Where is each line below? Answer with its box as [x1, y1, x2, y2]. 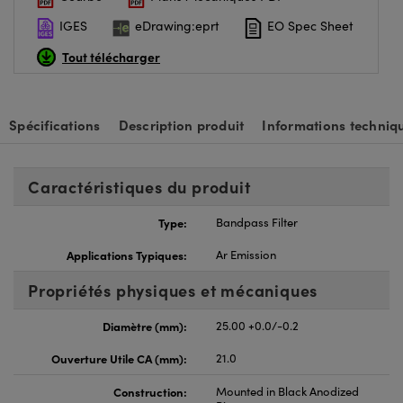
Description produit [118, 114, 245, 134]
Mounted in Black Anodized [216, 382, 359, 399]
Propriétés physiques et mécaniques [28, 278, 318, 301]
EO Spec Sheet [264, 17, 354, 35]
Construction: [113, 382, 187, 399]
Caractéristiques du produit [28, 175, 251, 198]
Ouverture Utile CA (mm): [51, 349, 187, 366]
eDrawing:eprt [131, 17, 219, 35]
